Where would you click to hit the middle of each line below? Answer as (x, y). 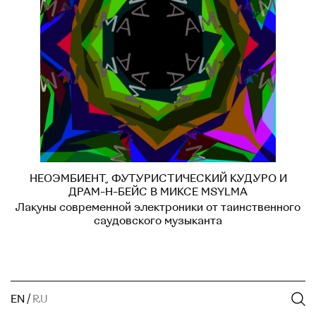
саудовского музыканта (158, 220)
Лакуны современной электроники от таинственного (158, 207)
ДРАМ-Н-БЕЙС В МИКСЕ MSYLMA (158, 192)
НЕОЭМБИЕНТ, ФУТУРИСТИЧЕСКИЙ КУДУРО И (158, 178)
